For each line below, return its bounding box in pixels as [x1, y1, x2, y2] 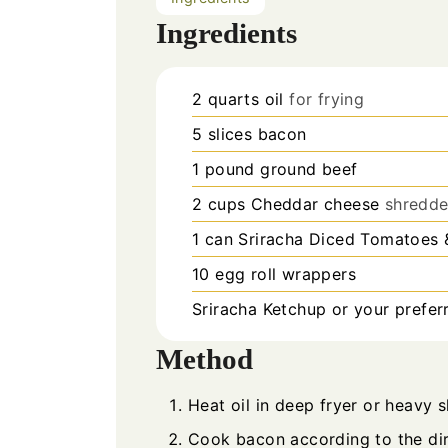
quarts [207, 89, 260, 110]
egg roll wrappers [215, 264, 356, 285]
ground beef [260, 159, 358, 180]
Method [155, 343, 253, 376]
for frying [289, 89, 365, 110]
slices [207, 124, 253, 145]
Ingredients [155, 17, 297, 50]
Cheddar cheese [250, 194, 380, 215]
